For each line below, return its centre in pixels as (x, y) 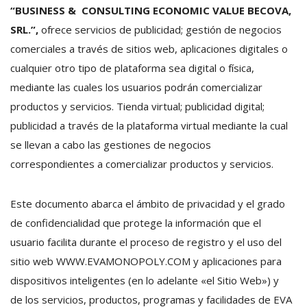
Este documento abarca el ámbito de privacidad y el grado (148, 204)
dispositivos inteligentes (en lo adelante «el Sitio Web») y (145, 280)
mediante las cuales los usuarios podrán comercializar (136, 87)
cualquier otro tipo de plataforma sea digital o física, (132, 68)
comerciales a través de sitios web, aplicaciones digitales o (149, 49)
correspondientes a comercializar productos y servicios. (142, 164)
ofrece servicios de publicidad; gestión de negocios (160, 29)
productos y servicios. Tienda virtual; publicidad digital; (137, 106)
